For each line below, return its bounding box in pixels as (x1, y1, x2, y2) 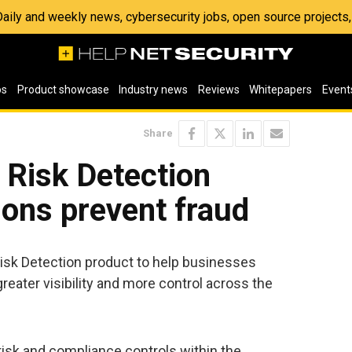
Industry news (119, 83, 189, 96)
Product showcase (16, 83, 109, 96)
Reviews (197, 83, 240, 96)
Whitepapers (249, 83, 313, 96)
